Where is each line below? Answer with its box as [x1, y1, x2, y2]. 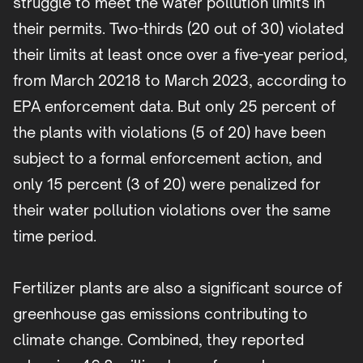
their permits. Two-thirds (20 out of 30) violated [13, 19, 344, 38]
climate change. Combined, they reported [13, 331, 304, 349]
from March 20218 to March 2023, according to [13, 71, 347, 90]
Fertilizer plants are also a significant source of [13, 279, 342, 297]
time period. [13, 227, 96, 246]
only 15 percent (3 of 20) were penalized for [13, 175, 321, 194]
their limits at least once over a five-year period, [13, 45, 348, 64]
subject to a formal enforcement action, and [13, 149, 322, 168]
